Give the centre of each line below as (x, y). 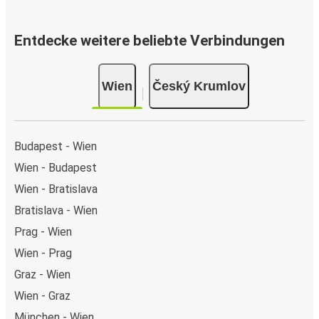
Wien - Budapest (56, 167)
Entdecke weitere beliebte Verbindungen (150, 41)
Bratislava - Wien (56, 210)
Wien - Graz (42, 296)
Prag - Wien (43, 231)
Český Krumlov (199, 86)
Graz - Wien (42, 274)
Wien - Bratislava (56, 189)
